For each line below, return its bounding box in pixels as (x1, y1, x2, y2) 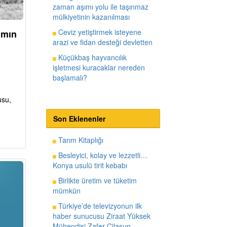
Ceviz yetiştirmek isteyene (56, 26, 141, 37)
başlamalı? (52, 72, 87, 83)
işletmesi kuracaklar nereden (52, 62, 145, 72)
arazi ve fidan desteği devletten (52, 36, 153, 47)
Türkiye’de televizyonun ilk (56, 200, 142, 211)
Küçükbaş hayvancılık (56, 52, 127, 62)
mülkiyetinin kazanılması (52, 11, 130, 22)
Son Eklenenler (53, 113, 105, 124)
